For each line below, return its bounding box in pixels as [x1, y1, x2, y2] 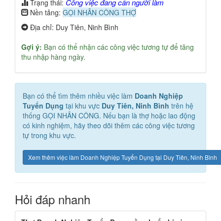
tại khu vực [64, 101, 102, 110]
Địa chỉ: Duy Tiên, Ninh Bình [28, 22, 118, 32]
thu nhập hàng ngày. [21, 52, 85, 62]
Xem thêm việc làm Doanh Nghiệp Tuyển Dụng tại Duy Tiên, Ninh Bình [28, 153, 217, 161]
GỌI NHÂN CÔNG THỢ [63, 7, 136, 17]
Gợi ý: [21, 42, 42, 52]
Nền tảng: [28, 7, 63, 17]
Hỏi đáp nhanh [15, 190, 90, 208]
